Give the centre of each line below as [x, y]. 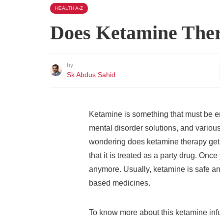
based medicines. [121, 183]
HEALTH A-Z [69, 8]
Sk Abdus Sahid [91, 75]
